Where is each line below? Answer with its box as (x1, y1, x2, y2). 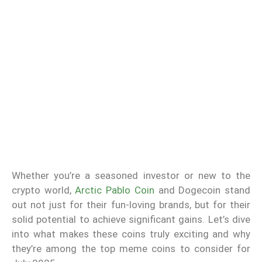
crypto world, (12, 184, 75, 196)
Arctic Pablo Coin (75, 184, 154, 196)
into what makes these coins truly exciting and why (12, 228, 250, 240)
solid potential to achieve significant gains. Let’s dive (12, 213, 250, 226)
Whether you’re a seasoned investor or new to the (12, 170, 250, 182)
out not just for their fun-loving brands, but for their (12, 199, 250, 211)
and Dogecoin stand (154, 184, 251, 196)
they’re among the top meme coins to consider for (12, 243, 250, 255)
